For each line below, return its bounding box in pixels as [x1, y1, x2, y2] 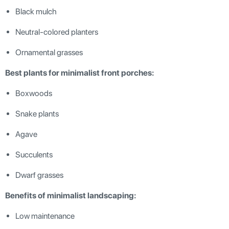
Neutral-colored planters [15, 27, 98, 37]
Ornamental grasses [15, 47, 83, 57]
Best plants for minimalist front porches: [5, 67, 154, 78]
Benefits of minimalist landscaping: [5, 190, 136, 200]
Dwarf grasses [15, 170, 63, 180]
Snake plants [15, 108, 59, 119]
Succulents [15, 149, 53, 159]
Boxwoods [15, 88, 52, 98]
